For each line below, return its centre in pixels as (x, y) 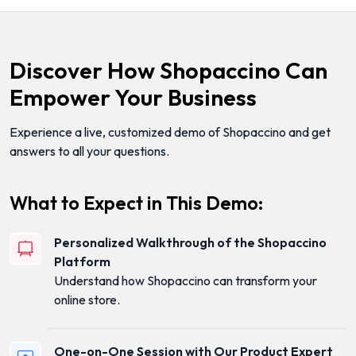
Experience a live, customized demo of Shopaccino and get (170, 132)
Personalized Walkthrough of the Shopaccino (190, 243)
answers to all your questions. (89, 151)
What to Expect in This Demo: (136, 203)
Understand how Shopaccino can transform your (186, 281)
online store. (87, 300)
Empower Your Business (133, 97)
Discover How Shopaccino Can (168, 70)
